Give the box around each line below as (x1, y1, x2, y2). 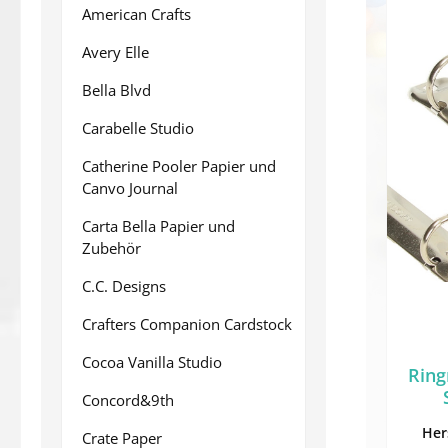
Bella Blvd (82, 80, 151, 100)
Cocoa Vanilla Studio (82, 352, 222, 372)
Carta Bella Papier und (82, 216, 235, 236)
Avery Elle (82, 42, 149, 62)
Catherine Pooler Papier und (82, 156, 276, 176)
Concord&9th (82, 390, 174, 410)
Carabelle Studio (82, 118, 194, 138)
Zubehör (82, 238, 141, 258)
